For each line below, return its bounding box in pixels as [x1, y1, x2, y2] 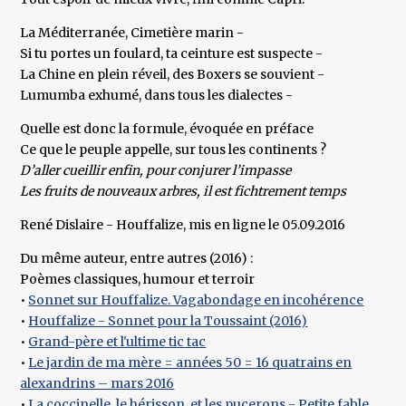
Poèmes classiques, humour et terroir [20, 271, 256, 288]
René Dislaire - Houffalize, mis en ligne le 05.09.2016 [20, 217, 346, 234]
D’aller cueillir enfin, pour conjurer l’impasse [20, 162, 292, 179]
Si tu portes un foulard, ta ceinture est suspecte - [20, 45, 324, 63]
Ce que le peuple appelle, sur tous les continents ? [20, 141, 327, 159]
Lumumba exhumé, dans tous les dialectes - [20, 87, 294, 104]
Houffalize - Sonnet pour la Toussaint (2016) [28, 313, 308, 330]
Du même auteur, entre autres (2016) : [20, 250, 254, 267]
